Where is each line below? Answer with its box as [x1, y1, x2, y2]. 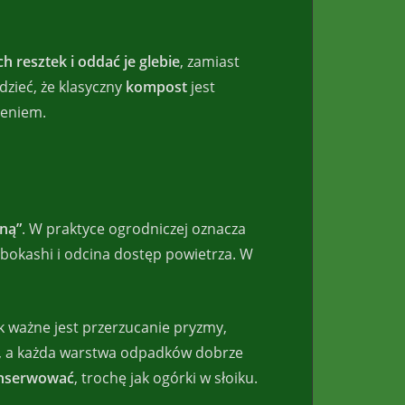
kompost [126, 77, 191, 97]
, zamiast [180, 52, 240, 71]
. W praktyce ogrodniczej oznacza [22, 219, 246, 240]
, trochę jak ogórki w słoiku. [74, 368, 258, 389]
